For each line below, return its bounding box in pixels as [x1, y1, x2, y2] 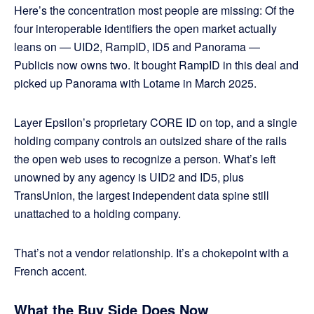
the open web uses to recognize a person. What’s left [14, 151, 275, 168]
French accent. [14, 263, 87, 280]
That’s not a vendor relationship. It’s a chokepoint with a [14, 245, 289, 261]
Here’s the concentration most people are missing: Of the [14, 2, 294, 19]
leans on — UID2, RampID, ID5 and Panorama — [14, 39, 260, 55]
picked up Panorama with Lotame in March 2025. [14, 75, 259, 92]
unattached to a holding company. [14, 205, 181, 222]
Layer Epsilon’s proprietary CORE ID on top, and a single [14, 114, 297, 131]
